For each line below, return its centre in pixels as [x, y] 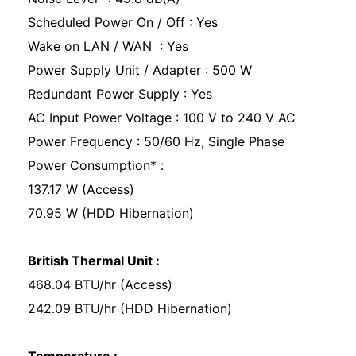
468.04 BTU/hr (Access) [102, 284]
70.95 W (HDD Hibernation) [113, 213]
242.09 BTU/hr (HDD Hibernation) [132, 308]
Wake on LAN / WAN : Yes [108, 46]
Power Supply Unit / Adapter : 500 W [142, 70]
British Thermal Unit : [94, 261]
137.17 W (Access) [83, 189]
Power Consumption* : [96, 165]
